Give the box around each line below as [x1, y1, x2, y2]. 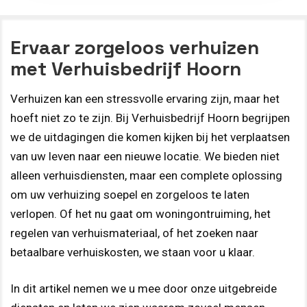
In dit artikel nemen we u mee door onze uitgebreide [10, 282, 277, 296]
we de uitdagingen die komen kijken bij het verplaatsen [10, 130, 290, 144]
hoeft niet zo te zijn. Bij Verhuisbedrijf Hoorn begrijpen [10, 110, 290, 125]
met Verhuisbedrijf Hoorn [10, 56, 241, 81]
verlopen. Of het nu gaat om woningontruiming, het [10, 206, 271, 221]
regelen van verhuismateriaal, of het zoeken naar [10, 225, 258, 240]
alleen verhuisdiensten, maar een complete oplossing [10, 168, 282, 182]
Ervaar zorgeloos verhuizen [10, 34, 259, 60]
